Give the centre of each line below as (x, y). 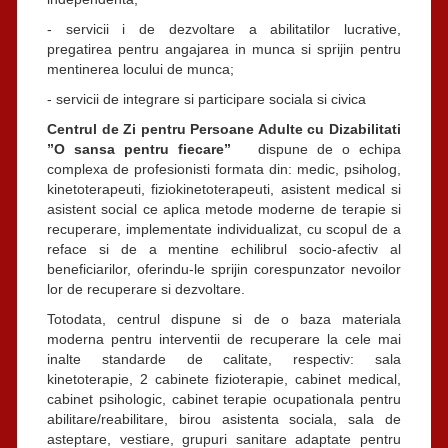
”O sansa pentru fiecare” (148, 148)
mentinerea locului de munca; (140, 68)
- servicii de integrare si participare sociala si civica (206, 98)
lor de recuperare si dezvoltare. (146, 288)
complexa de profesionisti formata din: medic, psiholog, (224, 168)
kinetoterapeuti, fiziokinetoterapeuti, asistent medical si (224, 188)
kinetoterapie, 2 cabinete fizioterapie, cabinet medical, (224, 378)
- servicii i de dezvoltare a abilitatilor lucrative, (224, 28)
